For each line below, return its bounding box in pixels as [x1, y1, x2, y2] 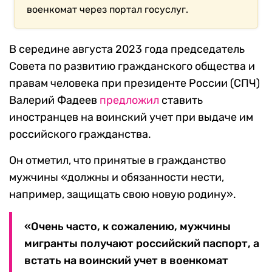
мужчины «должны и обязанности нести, [9, 171, 224, 185]
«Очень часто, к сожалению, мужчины [24, 220, 231, 234]
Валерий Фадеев [9, 93, 100, 107]
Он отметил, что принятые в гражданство [9, 154, 226, 168]
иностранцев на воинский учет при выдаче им [9, 110, 253, 124]
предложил [100, 93, 159, 107]
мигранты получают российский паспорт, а [24, 237, 259, 251]
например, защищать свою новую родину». [9, 188, 236, 202]
